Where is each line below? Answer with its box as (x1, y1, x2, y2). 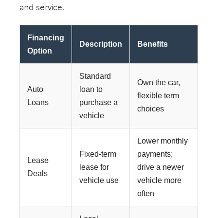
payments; (137, 150, 173, 159)
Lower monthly (137, 137, 188, 145)
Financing (27, 34, 65, 42)
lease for (79, 163, 109, 172)
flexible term (137, 91, 180, 100)
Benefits (137, 40, 168, 49)
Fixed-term (79, 150, 117, 159)
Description (79, 40, 123, 49)
